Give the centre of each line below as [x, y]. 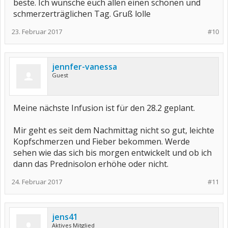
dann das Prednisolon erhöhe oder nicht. [91, 164]
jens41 [65, 217]
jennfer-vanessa [84, 67]
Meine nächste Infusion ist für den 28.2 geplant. [104, 108]
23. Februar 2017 [37, 32]
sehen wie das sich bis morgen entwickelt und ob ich [112, 153]
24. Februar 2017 [37, 182]
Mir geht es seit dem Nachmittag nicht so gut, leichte [114, 130]
